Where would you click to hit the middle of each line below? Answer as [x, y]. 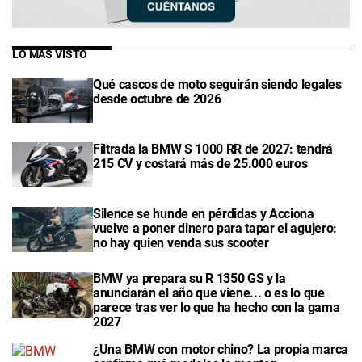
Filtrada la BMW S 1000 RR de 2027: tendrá [213, 149]
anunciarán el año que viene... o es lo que [209, 293]
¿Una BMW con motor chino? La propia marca [221, 350]
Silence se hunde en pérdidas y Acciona [204, 214]
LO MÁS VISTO [50, 54]
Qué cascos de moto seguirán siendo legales [217, 84]
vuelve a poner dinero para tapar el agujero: [215, 229]
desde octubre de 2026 [157, 99]
